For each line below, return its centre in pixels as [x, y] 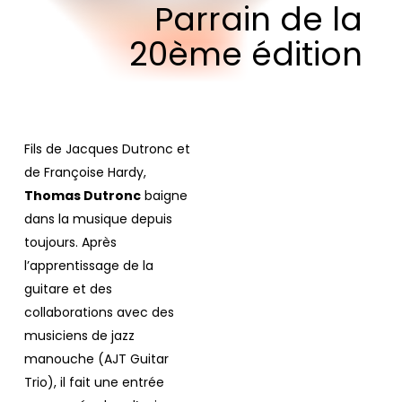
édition [306, 54]
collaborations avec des [99, 313]
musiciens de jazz [79, 336]
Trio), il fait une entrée [94, 383]
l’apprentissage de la [88, 266]
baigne [164, 196]
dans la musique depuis [98, 219]
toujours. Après [70, 243]
